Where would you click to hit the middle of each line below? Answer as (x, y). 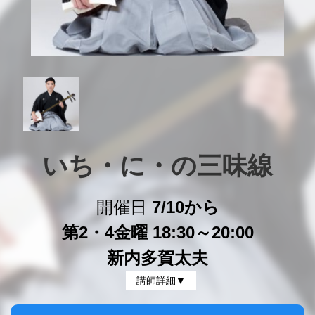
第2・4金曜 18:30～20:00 (157, 232)
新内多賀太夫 (157, 258)
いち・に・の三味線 (157, 166)
